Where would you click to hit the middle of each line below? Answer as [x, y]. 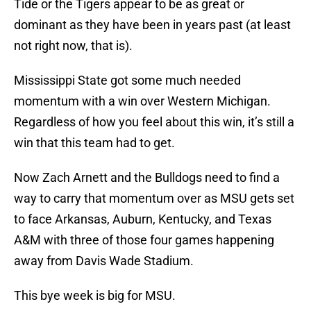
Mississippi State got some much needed [127, 81]
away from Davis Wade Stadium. [104, 261]
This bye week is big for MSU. [95, 296]
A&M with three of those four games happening [144, 240]
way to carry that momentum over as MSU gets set [154, 199]
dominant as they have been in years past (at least [152, 25]
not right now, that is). [73, 46]
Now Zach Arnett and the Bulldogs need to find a [147, 178]
